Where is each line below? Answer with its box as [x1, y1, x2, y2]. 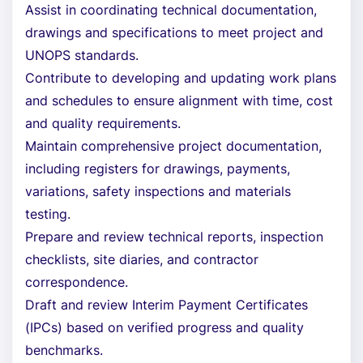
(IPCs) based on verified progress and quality [25, 319, 304, 335]
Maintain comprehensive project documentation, [25, 138, 322, 154]
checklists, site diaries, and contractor [25, 251, 258, 267]
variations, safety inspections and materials [25, 183, 291, 199]
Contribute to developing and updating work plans [25, 70, 336, 86]
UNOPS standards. [25, 47, 139, 63]
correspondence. [25, 274, 128, 290]
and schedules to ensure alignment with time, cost [25, 92, 333, 109]
